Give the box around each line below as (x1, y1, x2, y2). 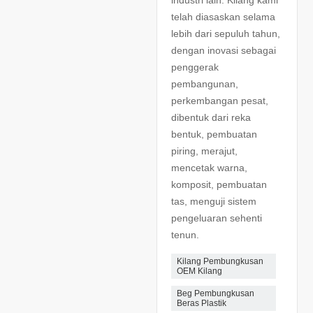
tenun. (171, 229, 199, 241)
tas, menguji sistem (171, 196, 256, 208)
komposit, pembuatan (171, 179, 267, 191)
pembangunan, (171, 78, 238, 90)
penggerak (171, 61, 219, 73)
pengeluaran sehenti (171, 212, 262, 224)
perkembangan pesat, (171, 95, 268, 107)
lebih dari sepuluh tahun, (171, 28, 280, 40)
